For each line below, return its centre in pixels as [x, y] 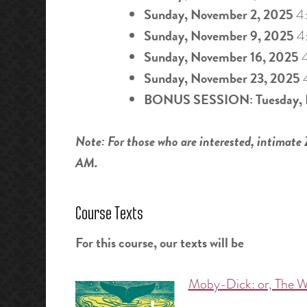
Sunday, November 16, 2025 [221, 57]
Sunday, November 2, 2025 [218, 14]
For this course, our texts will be [159, 243]
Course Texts [109, 214]
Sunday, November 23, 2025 [222, 78]
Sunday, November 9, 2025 [219, 35]
